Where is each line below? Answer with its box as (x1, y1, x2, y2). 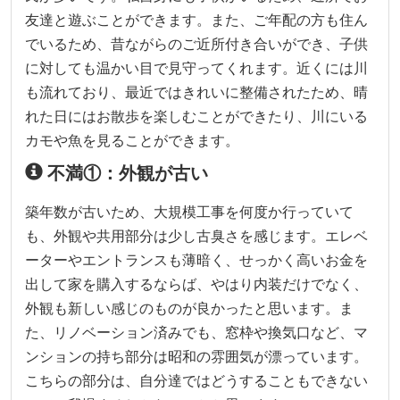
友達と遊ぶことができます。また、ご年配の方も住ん (25, 9, 368, 29)
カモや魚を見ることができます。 (25, 129, 239, 150)
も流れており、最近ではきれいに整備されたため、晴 (25, 81, 368, 102)
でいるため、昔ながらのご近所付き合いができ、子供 (25, 33, 368, 54)
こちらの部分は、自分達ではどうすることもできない (25, 370, 368, 390)
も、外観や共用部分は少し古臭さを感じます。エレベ (25, 225, 368, 246)
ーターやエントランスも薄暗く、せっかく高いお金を (25, 249, 368, 270)
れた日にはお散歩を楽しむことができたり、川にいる (25, 105, 368, 126)
